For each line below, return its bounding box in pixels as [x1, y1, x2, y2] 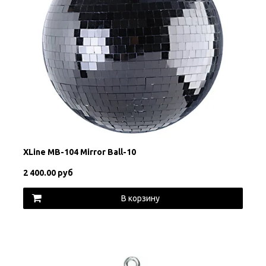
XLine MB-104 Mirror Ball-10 [23, 147, 136, 157]
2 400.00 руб [23, 168, 73, 178]
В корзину [121, 193, 160, 203]
